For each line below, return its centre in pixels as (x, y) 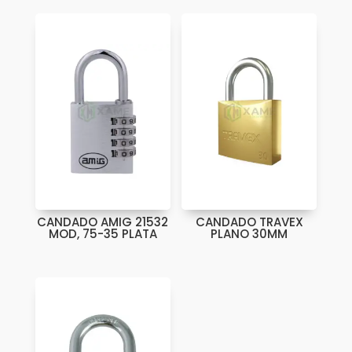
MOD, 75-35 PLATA (103, 233)
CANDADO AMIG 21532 (103, 222)
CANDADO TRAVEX (249, 222)
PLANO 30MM (249, 233)
